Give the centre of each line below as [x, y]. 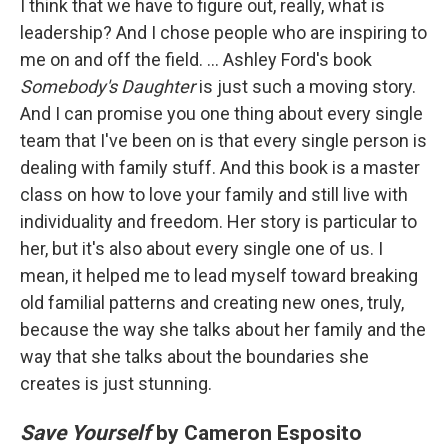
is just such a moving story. [305, 86]
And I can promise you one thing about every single [221, 113]
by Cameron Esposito [256, 432]
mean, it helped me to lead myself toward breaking [219, 275]
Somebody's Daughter [107, 86]
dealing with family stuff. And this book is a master [220, 167]
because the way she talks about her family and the [223, 329]
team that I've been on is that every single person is [223, 140]
